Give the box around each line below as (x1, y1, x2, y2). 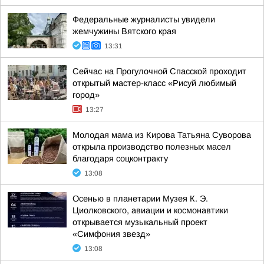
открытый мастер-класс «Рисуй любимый (72, 78, 236, 88)
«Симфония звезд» (72, 229, 150, 239)
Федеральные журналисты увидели (72, 15, 215, 24)
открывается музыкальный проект (72, 217, 207, 227)
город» (72, 90, 100, 100)
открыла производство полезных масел (72, 142, 231, 151)
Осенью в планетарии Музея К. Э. (72, 194, 208, 203)
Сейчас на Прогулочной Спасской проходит (72, 67, 246, 76)
